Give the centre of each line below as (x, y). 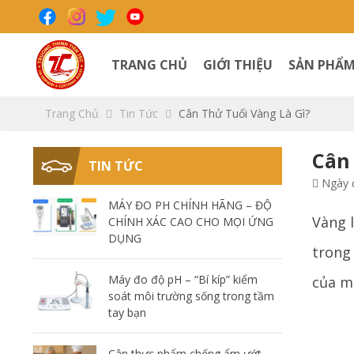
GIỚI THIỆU (238, 65)
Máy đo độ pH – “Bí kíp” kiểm (183, 279)
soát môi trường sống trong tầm (191, 296)
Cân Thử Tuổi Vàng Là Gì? (245, 113)
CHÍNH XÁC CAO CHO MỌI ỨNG (190, 222)
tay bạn (127, 313)
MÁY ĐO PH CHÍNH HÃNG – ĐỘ (190, 205)
